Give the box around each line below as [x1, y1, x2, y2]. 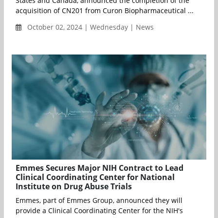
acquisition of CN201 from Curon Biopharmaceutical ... [16, 5, 194, 15]
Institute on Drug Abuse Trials [16, 181, 132, 192]
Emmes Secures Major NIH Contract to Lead [16, 163, 183, 174]
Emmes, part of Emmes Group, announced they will [16, 196, 182, 205]
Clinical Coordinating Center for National [16, 172, 175, 183]
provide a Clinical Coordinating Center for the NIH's [16, 206, 183, 216]
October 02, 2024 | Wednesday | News [25, 22, 154, 32]
